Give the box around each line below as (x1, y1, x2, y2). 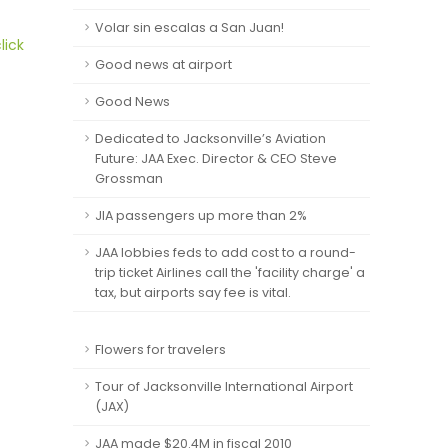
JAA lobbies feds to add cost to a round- (95, 244, 356, 261)
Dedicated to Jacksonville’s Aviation (95, 130, 326, 147)
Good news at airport (95, 56, 232, 73)
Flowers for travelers (95, 341, 226, 358)
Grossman (95, 170, 163, 187)
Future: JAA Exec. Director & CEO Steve (95, 150, 337, 167)
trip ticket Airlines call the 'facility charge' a (95, 264, 365, 281)
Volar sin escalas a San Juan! (95, 19, 284, 36)
